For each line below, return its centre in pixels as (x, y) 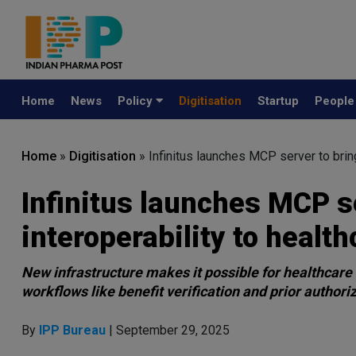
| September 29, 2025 (169, 330)
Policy (137, 101)
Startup (278, 101)
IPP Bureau (74, 330)
